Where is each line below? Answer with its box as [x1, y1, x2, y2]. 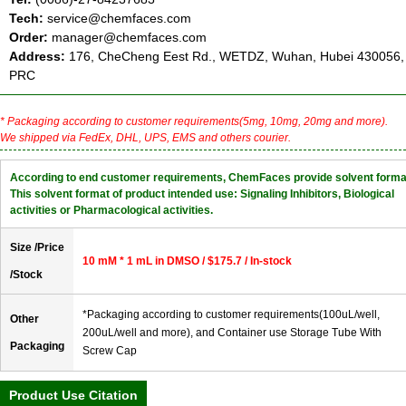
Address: [9, 48, 69, 63]
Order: [9, 29, 48, 44]
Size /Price [10, 240, 64, 254]
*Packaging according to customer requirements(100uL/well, [82, 307, 380, 321]
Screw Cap [82, 343, 137, 357]
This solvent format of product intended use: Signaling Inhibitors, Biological [10, 187, 394, 200]
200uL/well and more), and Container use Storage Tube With [82, 325, 382, 339]
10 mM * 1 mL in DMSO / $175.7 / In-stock [82, 254, 292, 267]
